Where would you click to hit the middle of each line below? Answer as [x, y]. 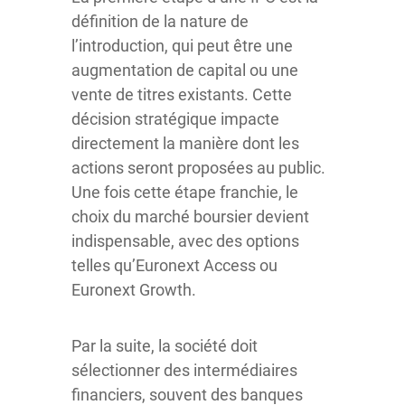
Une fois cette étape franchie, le [185, 192]
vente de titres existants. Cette [182, 94]
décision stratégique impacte [175, 119]
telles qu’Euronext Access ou [174, 265]
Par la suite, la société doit [165, 346]
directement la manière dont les [185, 143]
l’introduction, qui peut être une [182, 46]
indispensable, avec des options [185, 241]
